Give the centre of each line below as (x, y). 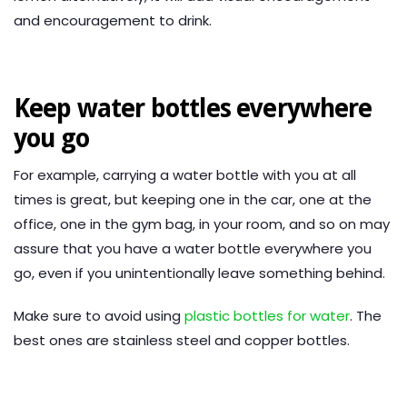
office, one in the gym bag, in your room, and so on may (202, 224)
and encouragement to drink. (113, 21)
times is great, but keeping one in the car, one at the (193, 200)
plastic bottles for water (267, 316)
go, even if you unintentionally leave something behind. (199, 273)
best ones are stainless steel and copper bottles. (182, 341)
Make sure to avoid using (99, 316)
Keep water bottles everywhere (193, 109)
